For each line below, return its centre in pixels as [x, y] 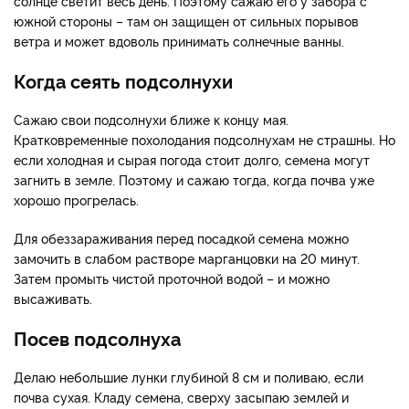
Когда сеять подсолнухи [123, 80]
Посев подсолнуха [97, 337]
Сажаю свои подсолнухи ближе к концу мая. [151, 119]
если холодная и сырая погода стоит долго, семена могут [192, 159]
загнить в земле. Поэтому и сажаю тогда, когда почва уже [194, 179]
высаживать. [55, 298]
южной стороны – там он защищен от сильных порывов [186, 20]
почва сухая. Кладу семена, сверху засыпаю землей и [181, 396]
